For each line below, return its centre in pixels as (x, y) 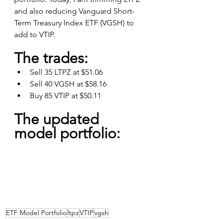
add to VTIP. (35, 34)
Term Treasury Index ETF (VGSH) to (75, 22)
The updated (58, 119)
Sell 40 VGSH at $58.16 (68, 84)
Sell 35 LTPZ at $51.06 (66, 72)
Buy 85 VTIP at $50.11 (66, 95)
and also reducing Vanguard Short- (74, 11)
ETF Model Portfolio (36, 212)
